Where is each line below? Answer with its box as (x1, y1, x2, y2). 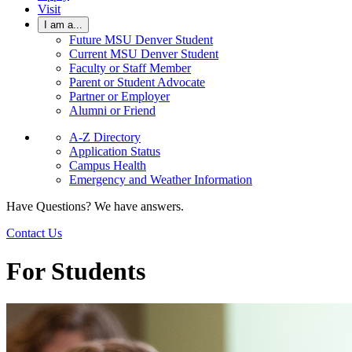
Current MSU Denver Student (69, 47, 218, 60)
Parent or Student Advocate (69, 75, 205, 89)
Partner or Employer (69, 90, 170, 103)
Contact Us (6, 226, 62, 240)
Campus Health (69, 159, 146, 172)
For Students (6, 257, 145, 286)
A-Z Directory (69, 130, 141, 144)
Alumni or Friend (69, 104, 156, 117)
